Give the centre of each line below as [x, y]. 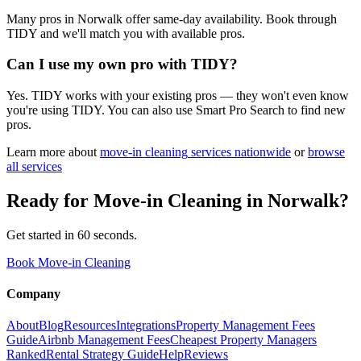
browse [326, 152]
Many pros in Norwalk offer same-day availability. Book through [172, 19]
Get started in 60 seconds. [72, 234]
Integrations [146, 326]
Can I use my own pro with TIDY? [122, 64]
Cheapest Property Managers [243, 340]
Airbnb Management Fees [104, 340]
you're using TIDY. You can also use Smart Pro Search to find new [176, 110]
